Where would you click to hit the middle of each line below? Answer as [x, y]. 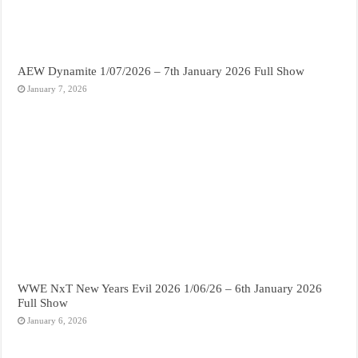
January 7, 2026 [58, 88]
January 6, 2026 [58, 320]
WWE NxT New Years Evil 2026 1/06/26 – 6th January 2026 [170, 288]
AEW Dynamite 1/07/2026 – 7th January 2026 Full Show [161, 70]
